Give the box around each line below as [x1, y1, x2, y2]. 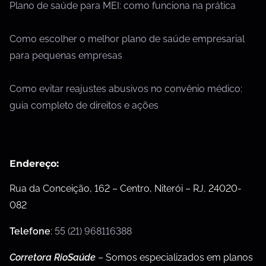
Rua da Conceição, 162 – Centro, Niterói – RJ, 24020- [9, 182, 242, 194]
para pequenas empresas [9, 49, 122, 61]
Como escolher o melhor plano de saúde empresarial [9, 33, 245, 45]
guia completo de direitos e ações [9, 99, 159, 111]
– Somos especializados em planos [96, 251, 253, 263]
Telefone [9, 225, 50, 237]
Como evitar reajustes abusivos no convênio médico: [9, 83, 242, 94]
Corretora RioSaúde [9, 251, 96, 263]
